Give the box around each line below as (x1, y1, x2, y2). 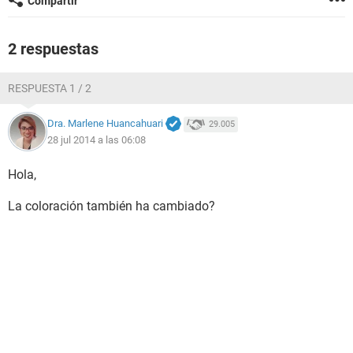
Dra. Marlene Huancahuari (47, 117, 163, 130)
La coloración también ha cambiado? (8, 199, 215, 214)
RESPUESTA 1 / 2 (8, 82, 91, 95)
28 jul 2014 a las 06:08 (47, 133, 146, 146)
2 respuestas (8, 39, 98, 58)
